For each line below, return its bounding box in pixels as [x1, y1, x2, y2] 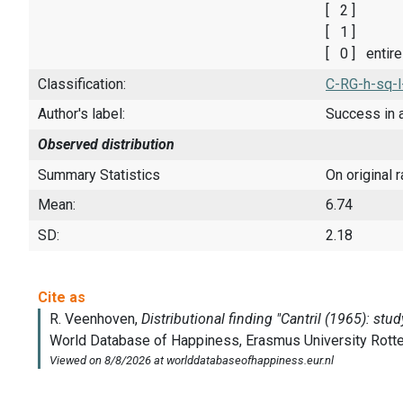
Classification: [38, 75, 126, 93]
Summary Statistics [38, 166, 160, 184]
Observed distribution [38, 136, 175, 154]
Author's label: [38, 105, 125, 123]
